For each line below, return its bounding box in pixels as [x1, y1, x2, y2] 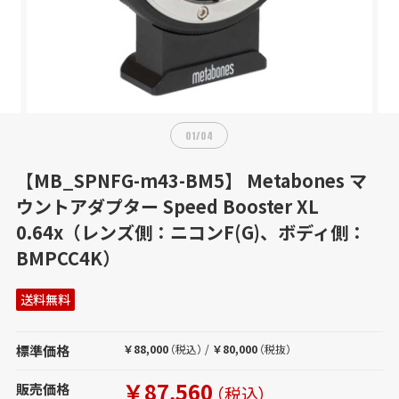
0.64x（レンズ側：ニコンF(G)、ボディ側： [15, 219, 366, 246]
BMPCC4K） [15, 245, 120, 272]
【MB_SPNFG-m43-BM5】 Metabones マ [15, 167, 367, 194]
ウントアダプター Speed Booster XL [15, 193, 319, 220]
